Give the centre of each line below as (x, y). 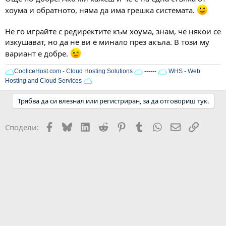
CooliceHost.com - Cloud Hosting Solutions (73, 71)
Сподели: (22, 127)
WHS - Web (183, 71)
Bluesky (86, 126)
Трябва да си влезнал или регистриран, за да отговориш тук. (113, 101)
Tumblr (156, 126)
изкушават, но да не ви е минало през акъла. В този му (107, 42)
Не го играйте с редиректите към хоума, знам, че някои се (113, 31)
